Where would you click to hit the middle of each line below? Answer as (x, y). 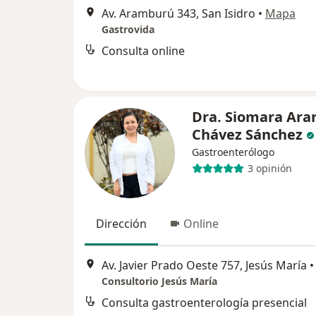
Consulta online (143, 51)
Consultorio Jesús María (159, 281)
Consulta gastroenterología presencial (204, 303)
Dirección (121, 223)
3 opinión (269, 169)
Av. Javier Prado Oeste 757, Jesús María (204, 266)
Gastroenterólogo (233, 152)
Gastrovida (128, 30)
